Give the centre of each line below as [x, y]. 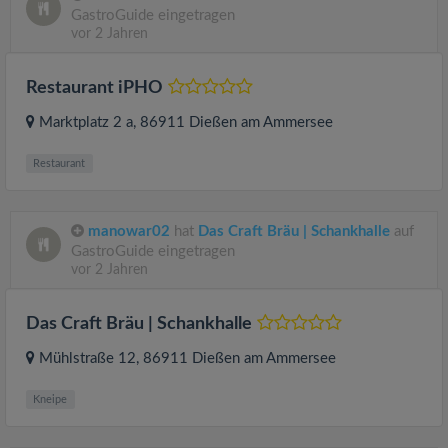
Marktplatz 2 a [86, 122]
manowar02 [129, 231]
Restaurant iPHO [94, 88]
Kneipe [50, 399]
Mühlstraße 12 [87, 358]
